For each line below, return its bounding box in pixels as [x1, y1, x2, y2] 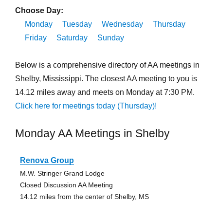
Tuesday [62, 20, 92, 29]
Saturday [56, 34, 88, 42]
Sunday [97, 34, 124, 42]
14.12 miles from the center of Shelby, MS [19, 193, 149, 201]
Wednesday [101, 20, 143, 29]
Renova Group [19, 156, 74, 165]
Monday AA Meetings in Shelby [15, 127, 170, 140]
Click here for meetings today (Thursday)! [15, 102, 157, 110]
